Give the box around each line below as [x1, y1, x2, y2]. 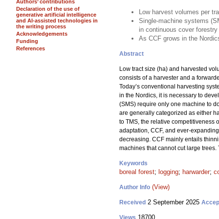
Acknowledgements [16, 31, 67, 37]
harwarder [182, 168, 210, 175]
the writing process [16, 23, 66, 29]
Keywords [119, 160, 148, 167]
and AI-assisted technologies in [16, 18, 98, 23]
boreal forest [119, 168, 154, 175]
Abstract [119, 50, 144, 57]
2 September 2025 [146, 198, 201, 206]
